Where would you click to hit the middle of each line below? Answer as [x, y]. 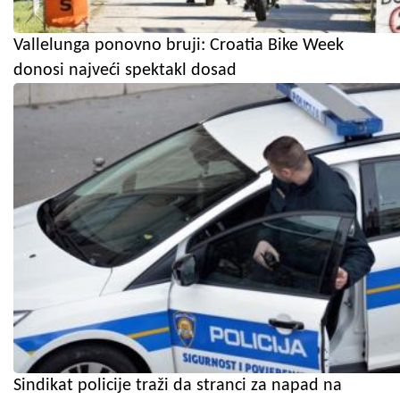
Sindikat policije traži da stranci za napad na [178, 385]
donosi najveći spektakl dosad [125, 70]
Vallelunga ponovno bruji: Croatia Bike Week [179, 45]
